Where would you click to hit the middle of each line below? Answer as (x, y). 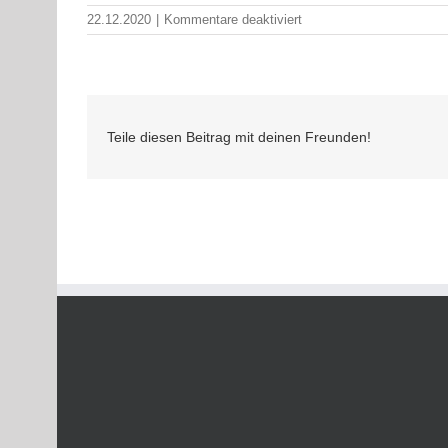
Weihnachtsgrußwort (360, 36)
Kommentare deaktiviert (233, 19)
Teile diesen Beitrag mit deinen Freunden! (239, 137)
